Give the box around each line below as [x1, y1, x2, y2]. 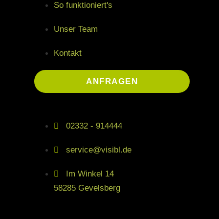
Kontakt [54, 48, 82, 58]
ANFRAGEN [86, 77, 138, 87]
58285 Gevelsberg [54, 183, 120, 193]
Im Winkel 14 [66, 169, 114, 179]
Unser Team [54, 24, 98, 34]
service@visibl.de [66, 145, 131, 155]
